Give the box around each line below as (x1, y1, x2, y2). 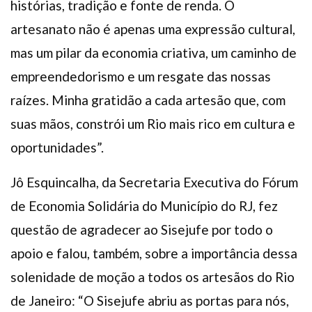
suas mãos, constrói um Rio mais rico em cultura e (10, 115, 295, 132)
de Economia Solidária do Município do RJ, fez (10, 197, 278, 214)
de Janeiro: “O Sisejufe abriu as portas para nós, (10, 292, 289, 309)
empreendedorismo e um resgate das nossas (10, 68, 271, 84)
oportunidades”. (10, 139, 104, 155)
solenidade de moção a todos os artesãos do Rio (10, 268, 295, 285)
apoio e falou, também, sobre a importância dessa (10, 244, 297, 261)
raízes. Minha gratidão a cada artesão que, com (10, 91, 286, 108)
